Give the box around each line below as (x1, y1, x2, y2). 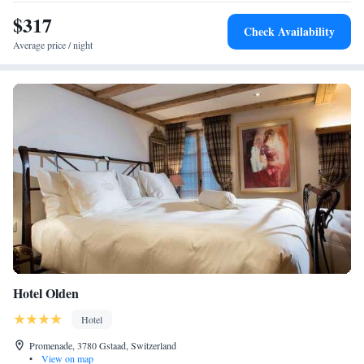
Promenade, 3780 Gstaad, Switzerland (29, 339, 176, 352)
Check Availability (244, 23, 335, 40)
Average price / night (13, 38, 93, 51)
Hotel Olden (13, 284, 79, 302)
